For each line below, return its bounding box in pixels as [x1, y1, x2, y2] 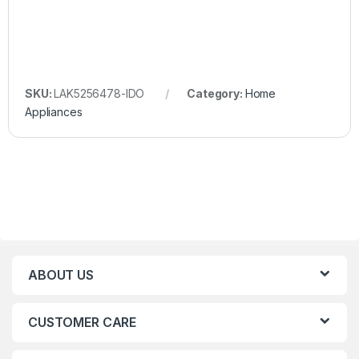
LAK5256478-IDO [54, 86, 145, 100]
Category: [187, 86, 245, 100]
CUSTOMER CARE [28, 313, 137, 330]
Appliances [25, 104, 83, 119]
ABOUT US [28, 266, 94, 283]
